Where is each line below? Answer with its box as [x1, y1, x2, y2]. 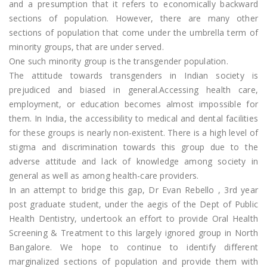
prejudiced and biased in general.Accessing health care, [9, 84, 258, 96]
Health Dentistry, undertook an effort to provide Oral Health [9, 213, 258, 225]
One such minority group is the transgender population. [9, 55, 228, 67]
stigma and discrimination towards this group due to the [9, 141, 258, 153]
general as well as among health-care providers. [9, 170, 199, 182]
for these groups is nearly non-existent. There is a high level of [9, 127, 258, 139]
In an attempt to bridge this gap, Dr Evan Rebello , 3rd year [9, 184, 258, 196]
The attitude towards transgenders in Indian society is [9, 70, 258, 82]
